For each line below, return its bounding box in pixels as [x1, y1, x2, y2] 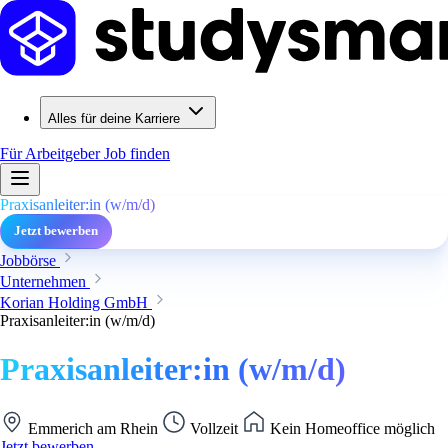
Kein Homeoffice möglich [266, 419, 435, 437]
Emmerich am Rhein [24, 419, 162, 437]
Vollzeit [186, 419, 242, 437]
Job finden [104, 145, 170, 162]
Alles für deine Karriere [48, 111, 180, 126]
